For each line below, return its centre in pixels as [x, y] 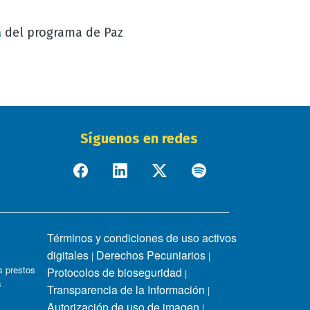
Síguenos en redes [141, 138]
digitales [68, 255]
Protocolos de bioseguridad [115, 272]
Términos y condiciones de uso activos [142, 238]
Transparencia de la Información [126, 290]
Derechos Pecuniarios [151, 255]
